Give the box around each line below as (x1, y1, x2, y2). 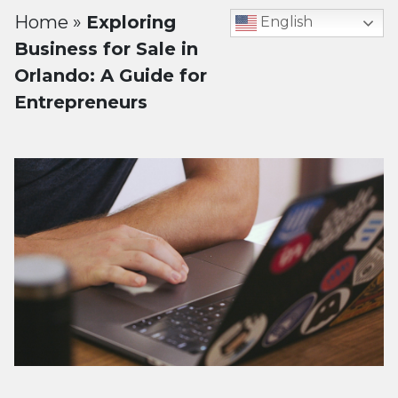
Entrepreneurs (14, 92, 147, 113)
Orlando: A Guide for (14, 65, 207, 86)
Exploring (86, 12, 176, 33)
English (257, 13, 313, 31)
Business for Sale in (14, 38, 198, 60)
